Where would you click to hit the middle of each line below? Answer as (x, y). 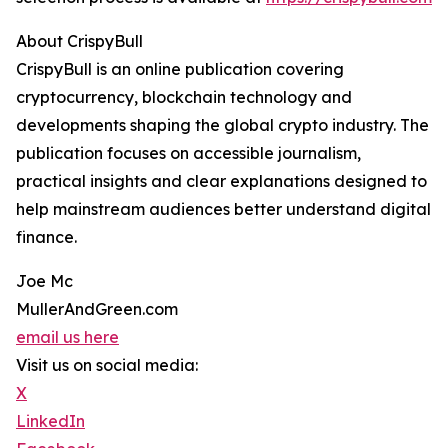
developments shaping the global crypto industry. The (222, 125)
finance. (46, 237)
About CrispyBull (79, 41)
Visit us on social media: (107, 365)
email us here (67, 337)
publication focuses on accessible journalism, (188, 153)
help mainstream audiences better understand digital (223, 209)
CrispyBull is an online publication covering (180, 69)
